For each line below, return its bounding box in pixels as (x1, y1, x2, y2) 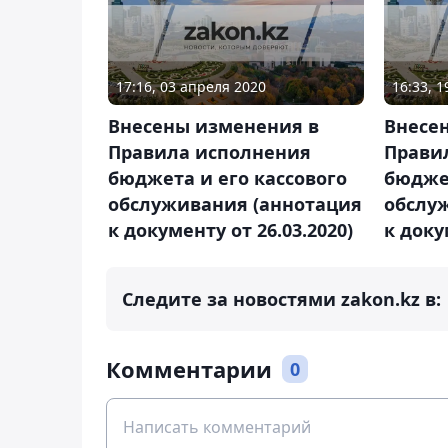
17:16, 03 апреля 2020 (116, 76, 266, 96)
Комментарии (106, 353, 272, 384)
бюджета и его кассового (108, 165, 347, 190)
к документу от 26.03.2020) (108, 217, 353, 242)
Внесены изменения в (108, 113, 319, 138)
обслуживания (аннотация (108, 191, 362, 216)
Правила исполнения (108, 139, 311, 164)
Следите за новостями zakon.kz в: (122, 286, 441, 311)
